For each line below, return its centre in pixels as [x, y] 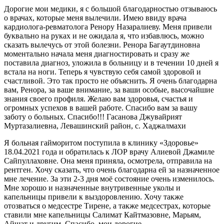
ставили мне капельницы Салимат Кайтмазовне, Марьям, [102, 214]
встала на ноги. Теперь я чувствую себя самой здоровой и [102, 71]
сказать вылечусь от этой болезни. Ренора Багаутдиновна [102, 44]
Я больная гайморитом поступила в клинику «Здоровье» [101, 142]
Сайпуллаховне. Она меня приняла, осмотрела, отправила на [108, 160]
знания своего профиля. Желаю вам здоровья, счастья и [98, 98]
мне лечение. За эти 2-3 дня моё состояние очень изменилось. [109, 178]
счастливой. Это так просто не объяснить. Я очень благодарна [110, 80]
